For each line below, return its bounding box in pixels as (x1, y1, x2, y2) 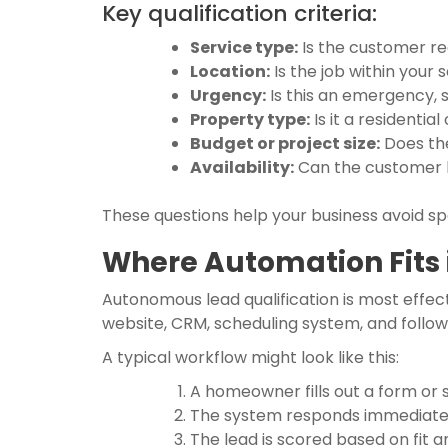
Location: (190, 60, 270, 83)
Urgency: (190, 84, 266, 107)
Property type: (190, 108, 310, 131)
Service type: (190, 36, 298, 59)
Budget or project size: (190, 132, 380, 155)
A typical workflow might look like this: (102, 346, 399, 369)
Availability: (190, 156, 294, 179)
